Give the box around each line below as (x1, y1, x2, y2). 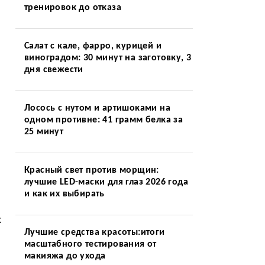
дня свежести (24, 65, 83, 75)
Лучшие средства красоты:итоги (24, 228, 165, 237)
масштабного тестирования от (24, 240, 157, 249)
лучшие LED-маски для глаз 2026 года (24, 177, 188, 187)
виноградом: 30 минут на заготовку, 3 (24, 53, 192, 63)
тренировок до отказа (24, 3, 121, 12)
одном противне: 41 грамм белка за (24, 115, 183, 125)
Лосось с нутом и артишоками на (24, 104, 170, 113)
